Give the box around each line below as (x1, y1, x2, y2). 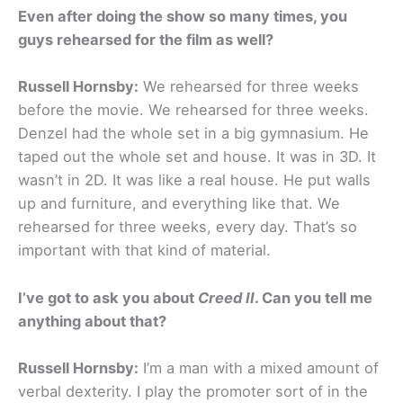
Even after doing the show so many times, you (18, 7, 347, 26)
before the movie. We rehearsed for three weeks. (18, 101, 369, 120)
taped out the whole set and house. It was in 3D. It (18, 148, 376, 166)
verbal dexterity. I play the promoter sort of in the (18, 381, 368, 400)
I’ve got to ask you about (18, 288, 198, 307)
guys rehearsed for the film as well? (18, 31, 273, 49)
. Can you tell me (255, 288, 372, 307)
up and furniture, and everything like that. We (18, 194, 340, 213)
